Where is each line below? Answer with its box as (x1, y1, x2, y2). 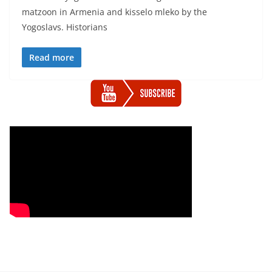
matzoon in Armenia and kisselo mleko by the (22, 6, 207, 18)
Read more (29, 52, 74, 63)
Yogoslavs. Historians (22, 21, 107, 33)
